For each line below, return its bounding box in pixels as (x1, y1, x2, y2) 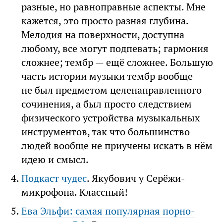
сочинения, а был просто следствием (21, 97, 192, 111)
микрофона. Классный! (21, 185, 128, 199)
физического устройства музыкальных (21, 111, 200, 124)
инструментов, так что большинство (21, 125, 190, 138)
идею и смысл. (21, 153, 89, 166)
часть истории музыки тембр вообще (21, 69, 193, 83)
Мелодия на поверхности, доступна (21, 28, 185, 41)
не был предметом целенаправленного (21, 83, 202, 97)
